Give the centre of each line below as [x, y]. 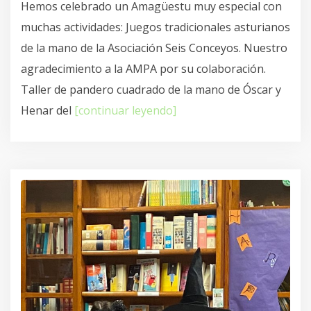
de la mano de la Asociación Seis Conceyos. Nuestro [154, 48]
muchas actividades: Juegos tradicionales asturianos [155, 27]
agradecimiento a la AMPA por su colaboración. [143, 69]
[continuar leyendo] [125, 111]
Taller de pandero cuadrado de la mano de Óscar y [151, 90]
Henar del [48, 111]
